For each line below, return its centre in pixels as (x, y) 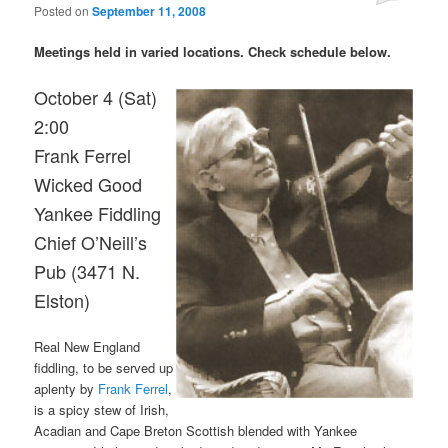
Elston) (62, 300)
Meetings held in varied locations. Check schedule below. (213, 52)
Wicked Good (88, 184)
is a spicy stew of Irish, (102, 410)
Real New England (87, 347)
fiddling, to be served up (104, 368)
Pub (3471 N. (87, 271)
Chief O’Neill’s (91, 242)
